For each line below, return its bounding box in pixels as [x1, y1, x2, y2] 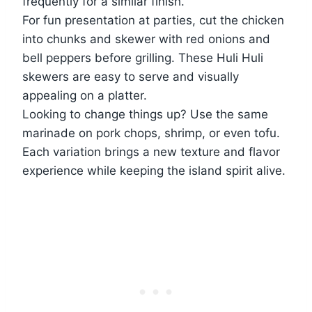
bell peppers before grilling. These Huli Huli [22, 51, 263, 65]
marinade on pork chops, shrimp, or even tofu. [22, 126, 280, 141]
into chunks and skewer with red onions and [22, 32, 270, 47]
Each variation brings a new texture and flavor [22, 145, 280, 159]
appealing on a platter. [22, 88, 147, 103]
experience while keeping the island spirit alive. [22, 164, 286, 178]
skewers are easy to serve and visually [22, 70, 239, 84]
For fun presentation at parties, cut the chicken [22, 13, 284, 28]
